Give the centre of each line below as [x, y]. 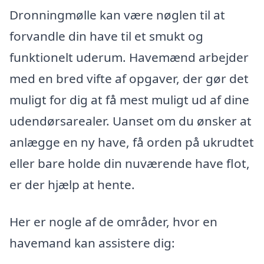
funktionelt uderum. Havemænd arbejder [129, 57]
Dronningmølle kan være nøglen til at [117, 14]
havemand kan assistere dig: [92, 243]
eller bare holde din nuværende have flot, [130, 163]
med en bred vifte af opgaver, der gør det [129, 78]
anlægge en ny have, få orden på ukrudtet [132, 142]
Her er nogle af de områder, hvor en [113, 222]
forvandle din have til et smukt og [106, 36]
